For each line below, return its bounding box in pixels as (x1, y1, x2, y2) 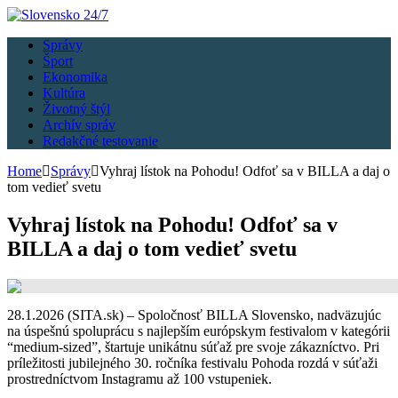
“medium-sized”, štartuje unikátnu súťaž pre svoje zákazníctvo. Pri (7, 338, 379, 354)
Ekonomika (43, 69, 107, 84)
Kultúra (43, 85, 85, 100)
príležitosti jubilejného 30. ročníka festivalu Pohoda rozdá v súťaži (7, 354, 378, 370)
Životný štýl (43, 101, 110, 116)
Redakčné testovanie (43, 133, 158, 148)
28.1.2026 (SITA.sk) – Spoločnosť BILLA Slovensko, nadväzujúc (7, 306, 381, 322)
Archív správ (43, 117, 115, 132)
